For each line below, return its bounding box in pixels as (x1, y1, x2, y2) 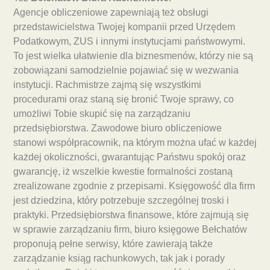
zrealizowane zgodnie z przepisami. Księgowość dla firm (13, 181, 255, 192)
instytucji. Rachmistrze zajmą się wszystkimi (13, 80, 201, 90)
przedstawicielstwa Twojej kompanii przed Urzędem (13, 22, 235, 33)
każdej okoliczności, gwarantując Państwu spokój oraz (13, 152, 246, 163)
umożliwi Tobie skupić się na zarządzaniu (13, 108, 190, 119)
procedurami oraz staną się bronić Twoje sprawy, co (13, 94, 234, 105)
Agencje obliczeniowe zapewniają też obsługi (13, 7, 209, 18)
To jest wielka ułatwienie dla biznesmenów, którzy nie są (13, 51, 253, 61)
